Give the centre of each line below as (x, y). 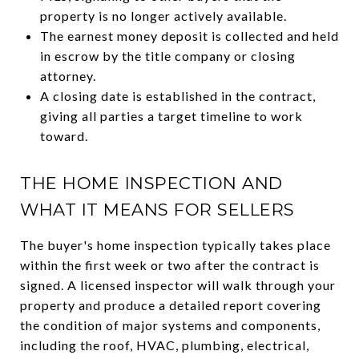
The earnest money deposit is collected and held (189, 35)
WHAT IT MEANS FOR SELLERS (157, 209)
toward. (64, 135)
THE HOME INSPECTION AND (151, 183)
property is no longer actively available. (163, 15)
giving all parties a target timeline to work (171, 115)
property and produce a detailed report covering (171, 305)
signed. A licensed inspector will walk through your (178, 284)
